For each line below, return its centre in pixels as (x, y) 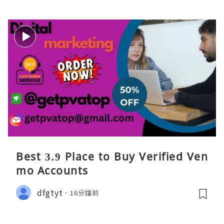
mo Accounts (52, 171)
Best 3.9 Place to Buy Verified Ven (112, 157)
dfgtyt (50, 192)
